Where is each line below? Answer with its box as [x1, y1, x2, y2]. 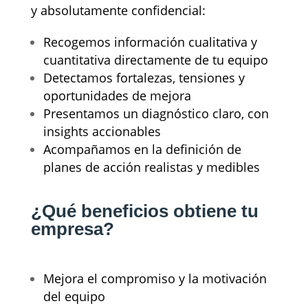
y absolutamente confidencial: [30, 1, 206, 19]
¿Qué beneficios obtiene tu [30, 200, 258, 221]
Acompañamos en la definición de [43, 140, 241, 157]
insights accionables [43, 122, 161, 140]
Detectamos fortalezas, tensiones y [43, 69, 245, 86]
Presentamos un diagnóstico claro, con [43, 104, 269, 122]
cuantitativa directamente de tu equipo [43, 51, 268, 68]
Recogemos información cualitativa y [43, 33, 257, 50]
